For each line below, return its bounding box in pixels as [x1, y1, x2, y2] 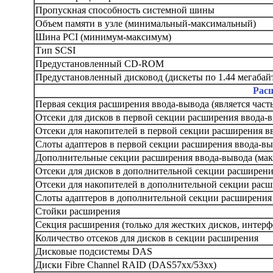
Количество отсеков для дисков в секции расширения [35, 232, 258, 243]
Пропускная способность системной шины [35, 4, 214, 15]
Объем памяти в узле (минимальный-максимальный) [35, 18, 256, 29]
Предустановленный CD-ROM [35, 58, 164, 69]
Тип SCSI [35, 44, 76, 55]
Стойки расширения [35, 205, 120, 216]
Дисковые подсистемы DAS [35, 246, 152, 257]
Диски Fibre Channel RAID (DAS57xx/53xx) [35, 259, 216, 270]
